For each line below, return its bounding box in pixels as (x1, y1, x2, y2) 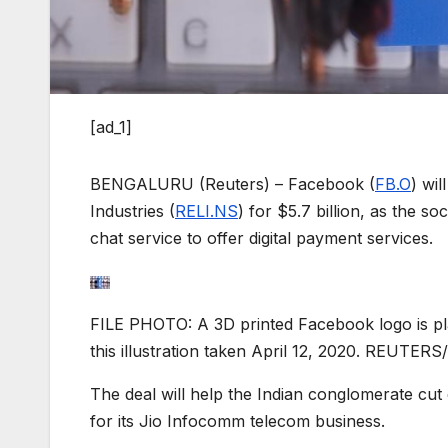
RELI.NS (175, 200, 238, 221)
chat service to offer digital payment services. (90, 227, 433, 248)
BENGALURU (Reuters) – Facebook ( (90, 173, 375, 194)
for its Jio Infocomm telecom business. (90, 410, 385, 431)
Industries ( (90, 200, 175, 221)
